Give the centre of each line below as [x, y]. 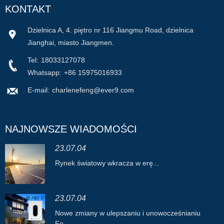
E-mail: [38, 90]
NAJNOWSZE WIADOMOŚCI [71, 129]
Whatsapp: [44, 72]
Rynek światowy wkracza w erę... [107, 163]
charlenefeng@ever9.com [93, 90]
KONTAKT [28, 9]
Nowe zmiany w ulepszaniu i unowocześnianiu [128, 213]
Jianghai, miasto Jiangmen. [71, 42]
